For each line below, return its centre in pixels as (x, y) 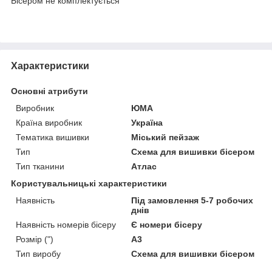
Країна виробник (49, 122)
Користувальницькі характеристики (89, 183)
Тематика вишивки (53, 137)
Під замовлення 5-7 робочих (192, 200)
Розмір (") (35, 239)
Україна (147, 122)
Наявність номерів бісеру (66, 224)
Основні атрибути (49, 91)
